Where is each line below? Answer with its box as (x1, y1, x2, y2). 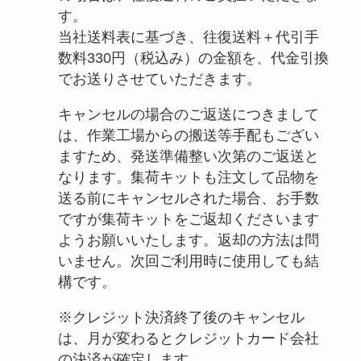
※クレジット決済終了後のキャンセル (57, 309, 305, 326)
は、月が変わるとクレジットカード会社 (57, 330, 319, 346)
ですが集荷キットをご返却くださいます (57, 210, 319, 227)
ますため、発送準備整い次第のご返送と (57, 147, 319, 164)
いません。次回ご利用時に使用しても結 (57, 252, 319, 269)
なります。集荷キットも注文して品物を (57, 168, 319, 185)
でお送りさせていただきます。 (57, 70, 261, 87)
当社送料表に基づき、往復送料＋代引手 (57, 28, 319, 45)
